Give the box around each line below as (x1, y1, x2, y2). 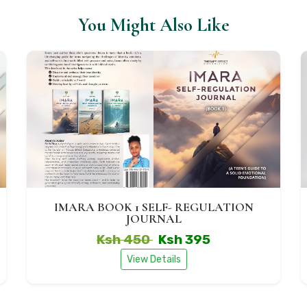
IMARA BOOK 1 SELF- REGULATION (53, 200, 254, 214)
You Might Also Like (77, 14, 230, 36)
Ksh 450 (97, 232, 153, 247)
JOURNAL (125, 212, 182, 226)
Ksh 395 (158, 232, 210, 247)
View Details (126, 254, 181, 265)
